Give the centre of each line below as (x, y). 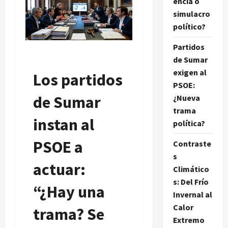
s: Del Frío (191, 181)
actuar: (59, 170)
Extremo (189, 220)
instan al (64, 125)
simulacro (191, 13)
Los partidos (78, 80)
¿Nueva (186, 97)
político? (189, 26)
